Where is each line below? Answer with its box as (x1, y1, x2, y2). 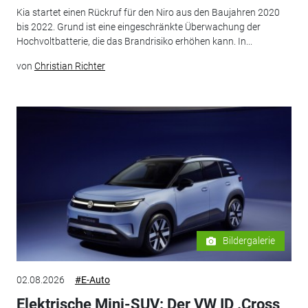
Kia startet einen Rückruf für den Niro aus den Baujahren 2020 (16, 7, 280, 19)
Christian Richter (34, 60, 105, 72)
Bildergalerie (223, 235, 276, 247)
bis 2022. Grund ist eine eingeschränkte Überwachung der (16, 21, 261, 33)
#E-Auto (74, 274, 110, 286)
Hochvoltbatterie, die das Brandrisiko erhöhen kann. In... (16, 36, 252, 47)
